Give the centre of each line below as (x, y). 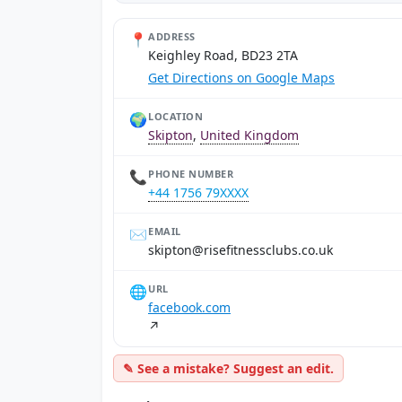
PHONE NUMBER (191, 174)
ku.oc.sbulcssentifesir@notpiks (240, 250)
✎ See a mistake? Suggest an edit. (228, 368)
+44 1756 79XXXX (198, 192)
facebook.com (189, 307)
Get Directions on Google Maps (241, 78)
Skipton (170, 135)
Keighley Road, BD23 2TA (223, 55)
